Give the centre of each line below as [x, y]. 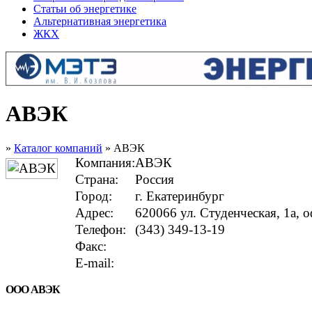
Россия [155, 179]
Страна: [97, 179]
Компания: [105, 162]
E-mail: [95, 263]
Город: [94, 196]
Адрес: [94, 212]
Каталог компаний [58, 148]
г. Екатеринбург [180, 196]
